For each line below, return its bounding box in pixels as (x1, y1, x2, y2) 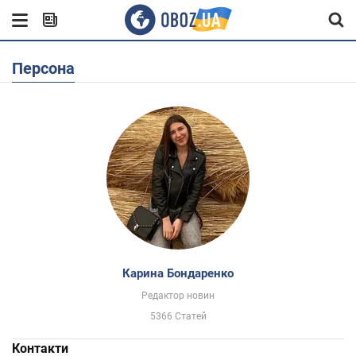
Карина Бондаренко (122, 266, 234, 281)
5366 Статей (149, 311, 207, 322)
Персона (23, 59, 75, 78)
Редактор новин (141, 290, 215, 301)
